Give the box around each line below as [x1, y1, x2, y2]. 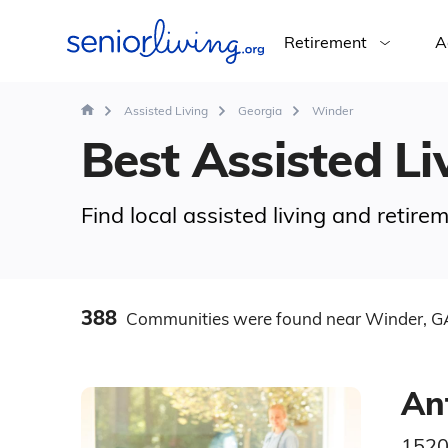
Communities [121, 308, 233, 329]
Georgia [237, 103, 282, 118]
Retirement [283, 32, 367, 52]
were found [232, 308, 322, 329]
